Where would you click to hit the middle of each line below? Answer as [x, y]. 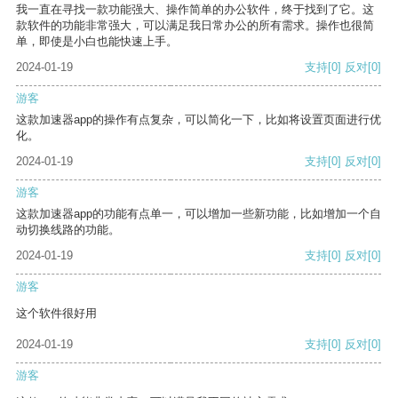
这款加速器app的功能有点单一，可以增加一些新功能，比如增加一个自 [199, 214]
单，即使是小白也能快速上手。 [97, 42]
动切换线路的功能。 [68, 230]
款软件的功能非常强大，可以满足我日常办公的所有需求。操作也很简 [195, 26]
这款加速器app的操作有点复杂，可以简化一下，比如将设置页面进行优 [199, 120]
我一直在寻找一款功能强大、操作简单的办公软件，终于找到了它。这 [195, 10]
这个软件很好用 [56, 314]
